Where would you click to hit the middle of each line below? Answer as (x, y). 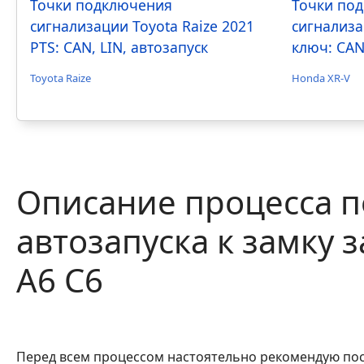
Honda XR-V (321, 78)
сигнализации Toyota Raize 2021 (142, 26)
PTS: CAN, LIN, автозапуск (119, 47)
